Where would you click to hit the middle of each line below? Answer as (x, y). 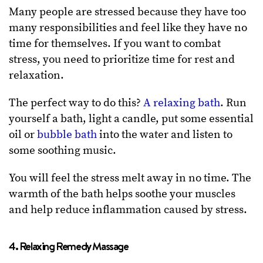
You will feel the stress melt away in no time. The (130, 178)
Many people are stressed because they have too (127, 12)
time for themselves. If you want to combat (115, 44)
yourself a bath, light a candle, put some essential (131, 119)
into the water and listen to (165, 135)
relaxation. (38, 76)
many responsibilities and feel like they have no (128, 28)
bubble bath (67, 135)
